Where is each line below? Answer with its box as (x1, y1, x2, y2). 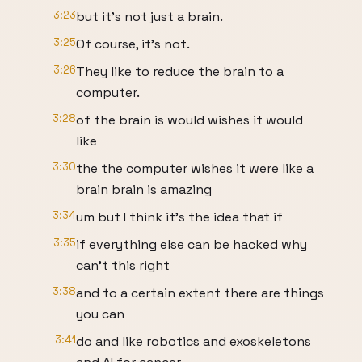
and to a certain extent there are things (76, 284, 324, 301)
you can (76, 305, 124, 322)
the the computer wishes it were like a (76, 160, 314, 177)
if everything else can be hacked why (76, 236, 307, 253)
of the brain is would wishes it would (76, 112, 303, 128)
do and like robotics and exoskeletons (76, 333, 311, 350)
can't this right (76, 257, 170, 274)
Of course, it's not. (76, 36, 190, 53)
